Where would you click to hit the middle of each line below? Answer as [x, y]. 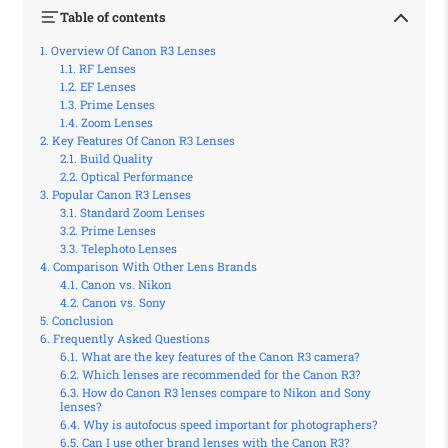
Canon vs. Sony [123, 303]
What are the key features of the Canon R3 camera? [219, 357]
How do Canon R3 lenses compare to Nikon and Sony [226, 393]
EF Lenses [107, 87]
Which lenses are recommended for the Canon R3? [220, 375]
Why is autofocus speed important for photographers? [229, 425]
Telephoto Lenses [128, 249]
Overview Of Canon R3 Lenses [133, 51]
